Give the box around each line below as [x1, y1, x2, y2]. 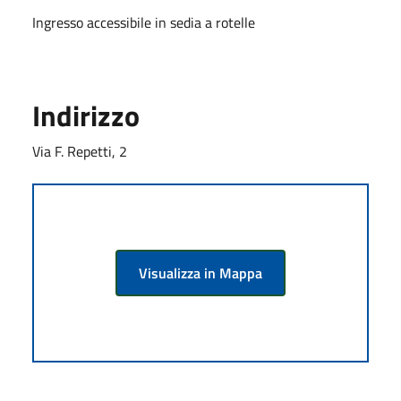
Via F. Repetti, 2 [32, 140, 127, 162]
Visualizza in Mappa [139, 261, 262, 284]
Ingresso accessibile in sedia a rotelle [32, 11, 255, 33]
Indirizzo [32, 93, 140, 137]
